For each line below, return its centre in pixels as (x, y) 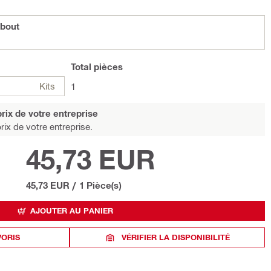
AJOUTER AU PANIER (72, 211)
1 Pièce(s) (100, 185)
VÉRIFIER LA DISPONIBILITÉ (176, 237)
